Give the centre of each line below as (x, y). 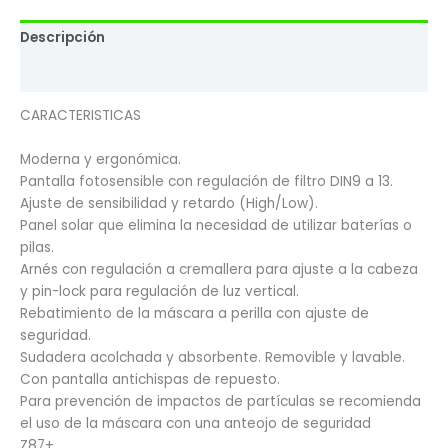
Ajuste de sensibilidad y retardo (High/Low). (169, 204)
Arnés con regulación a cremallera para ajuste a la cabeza (219, 270)
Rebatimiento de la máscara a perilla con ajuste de (194, 314)
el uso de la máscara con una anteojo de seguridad (195, 424)
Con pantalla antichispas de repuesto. (150, 380)
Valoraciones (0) (80, 73)
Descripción (62, 38)
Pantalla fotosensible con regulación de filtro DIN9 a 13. (206, 182)
